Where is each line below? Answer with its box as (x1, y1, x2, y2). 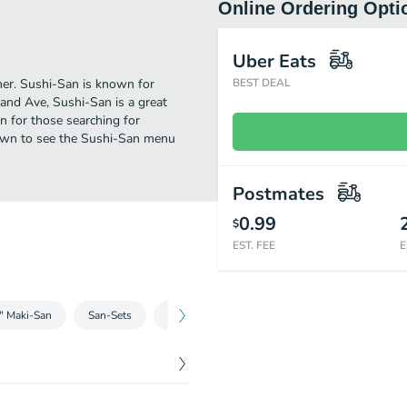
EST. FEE (233, 238, 275, 253)
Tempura (272, 308, 313, 323)
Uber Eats (233, 49, 316, 74)
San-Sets (88, 308, 132, 323)
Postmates (233, 182, 324, 206)
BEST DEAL (233, 75, 291, 90)
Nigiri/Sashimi (168, 308, 235, 323)
